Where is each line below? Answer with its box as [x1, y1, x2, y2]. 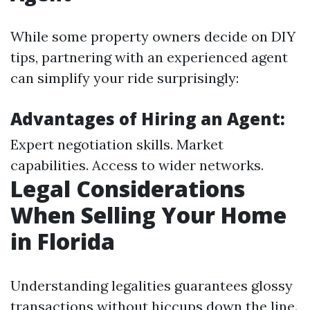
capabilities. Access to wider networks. [10, 156, 264, 174]
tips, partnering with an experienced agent [10, 48, 288, 66]
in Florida [10, 226, 115, 256]
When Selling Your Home [10, 200, 286, 230]
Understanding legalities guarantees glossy [10, 277, 293, 294]
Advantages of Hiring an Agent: [10, 107, 285, 130]
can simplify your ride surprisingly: [10, 69, 239, 86]
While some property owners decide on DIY [10, 28, 295, 45]
